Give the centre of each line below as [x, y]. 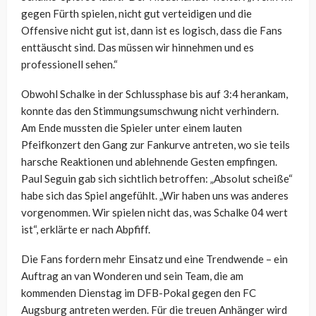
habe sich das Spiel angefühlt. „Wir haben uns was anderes [155, 196]
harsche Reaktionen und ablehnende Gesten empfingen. [149, 162]
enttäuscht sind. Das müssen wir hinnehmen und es [138, 48]
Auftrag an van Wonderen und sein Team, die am [132, 276]
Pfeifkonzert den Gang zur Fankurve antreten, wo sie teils [156, 145]
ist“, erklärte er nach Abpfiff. [86, 230]
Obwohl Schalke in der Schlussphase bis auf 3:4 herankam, [154, 94]
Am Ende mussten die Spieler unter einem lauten [132, 128]
